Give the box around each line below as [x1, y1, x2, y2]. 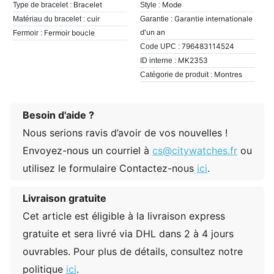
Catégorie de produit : [140, 70, 213, 80]
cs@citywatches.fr [152, 144, 237, 157]
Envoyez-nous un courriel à [23, 144, 152, 157]
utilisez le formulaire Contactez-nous [23, 162, 197, 175]
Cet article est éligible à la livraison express [23, 210, 225, 223]
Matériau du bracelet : [13, 15, 85, 24]
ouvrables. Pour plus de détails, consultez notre [23, 245, 243, 258]
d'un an [140, 28, 166, 37]
